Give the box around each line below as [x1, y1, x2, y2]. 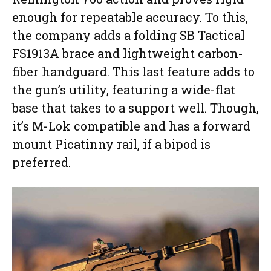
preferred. [12, 154, 71, 171]
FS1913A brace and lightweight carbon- [12, 45, 243, 62]
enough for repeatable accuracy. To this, [12, 9, 248, 25]
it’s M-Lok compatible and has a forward [12, 118, 250, 134]
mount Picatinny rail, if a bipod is [12, 136, 211, 152]
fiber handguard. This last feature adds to [12, 64, 255, 80]
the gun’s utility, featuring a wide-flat [12, 82, 235, 98]
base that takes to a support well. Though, [12, 100, 259, 116]
